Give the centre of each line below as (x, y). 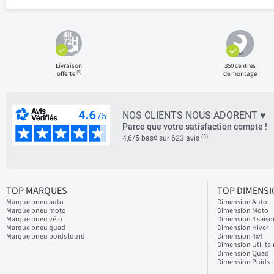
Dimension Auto (242, 202)
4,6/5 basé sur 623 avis (162, 138)
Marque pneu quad (36, 228)
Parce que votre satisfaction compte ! (195, 127)
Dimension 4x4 (240, 236)
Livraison (69, 66)
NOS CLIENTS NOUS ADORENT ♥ (194, 115)
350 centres (240, 66)
